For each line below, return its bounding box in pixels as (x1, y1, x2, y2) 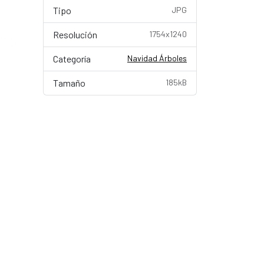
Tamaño (53, 77, 85, 88)
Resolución (53, 29, 97, 40)
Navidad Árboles (127, 53, 187, 63)
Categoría (53, 53, 91, 64)
